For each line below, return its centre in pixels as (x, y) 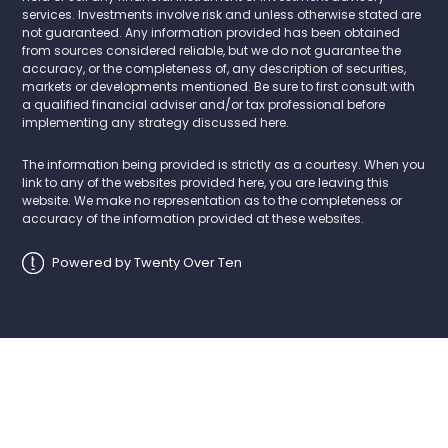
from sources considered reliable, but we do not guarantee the (212, 50)
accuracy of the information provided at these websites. (193, 218)
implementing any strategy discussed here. (156, 122)
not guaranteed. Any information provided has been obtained (211, 32)
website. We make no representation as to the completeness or (212, 200)
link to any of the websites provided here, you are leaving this (206, 182)
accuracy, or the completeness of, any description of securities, (214, 68)
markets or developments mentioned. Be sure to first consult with (219, 86)
